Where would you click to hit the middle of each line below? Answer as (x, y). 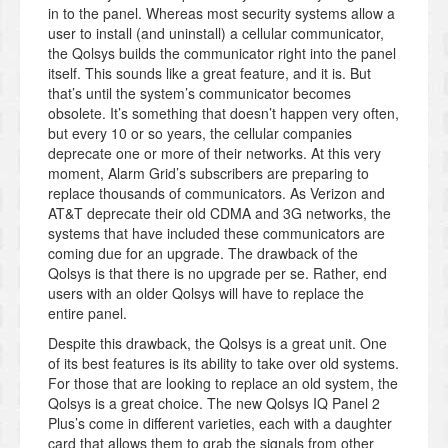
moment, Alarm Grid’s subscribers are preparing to (208, 173)
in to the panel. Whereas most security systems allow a (221, 13)
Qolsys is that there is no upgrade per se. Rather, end (217, 273)
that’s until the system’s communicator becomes (199, 93)
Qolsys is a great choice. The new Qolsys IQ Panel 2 (214, 403)
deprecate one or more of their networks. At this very (214, 153)
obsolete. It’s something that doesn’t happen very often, (223, 113)
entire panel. (87, 313)
